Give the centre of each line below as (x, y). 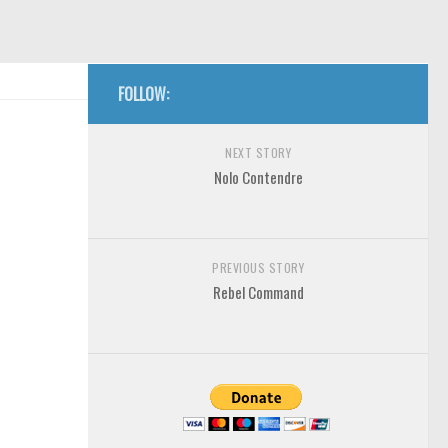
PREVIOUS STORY (258, 267)
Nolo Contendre (258, 177)
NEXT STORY (258, 152)
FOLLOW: (143, 94)
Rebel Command (258, 292)
